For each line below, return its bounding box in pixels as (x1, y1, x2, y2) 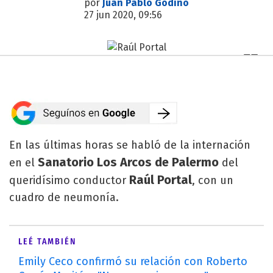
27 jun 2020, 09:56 (84, 9, 162, 21)
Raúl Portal (126, 172, 192, 187)
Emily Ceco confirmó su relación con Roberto (18, 254, 247, 268)
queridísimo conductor (9, 173, 126, 187)
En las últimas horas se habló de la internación (9, 138, 250, 152)
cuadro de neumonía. (9, 190, 119, 204)
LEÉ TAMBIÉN (18, 236, 76, 247)
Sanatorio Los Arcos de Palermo (35, 154, 222, 169)
